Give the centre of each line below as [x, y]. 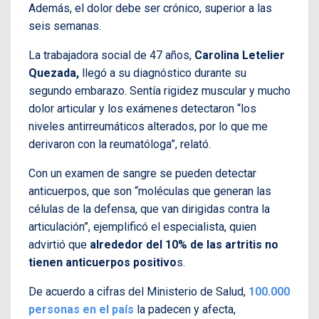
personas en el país [81, 310]
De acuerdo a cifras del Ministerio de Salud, [138, 292]
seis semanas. [65, 26]
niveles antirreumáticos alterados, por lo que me [148, 127]
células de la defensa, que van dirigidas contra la [149, 209]
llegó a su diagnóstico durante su [163, 73]
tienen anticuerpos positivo [103, 263]
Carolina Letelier [240, 56]
